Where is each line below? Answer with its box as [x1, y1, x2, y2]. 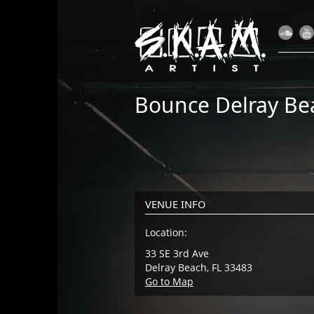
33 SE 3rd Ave [145, 247, 209, 260]
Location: [145, 226, 187, 239]
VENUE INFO [145, 197, 205, 211]
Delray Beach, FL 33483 [145, 261, 252, 274]
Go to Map [145, 275, 193, 288]
